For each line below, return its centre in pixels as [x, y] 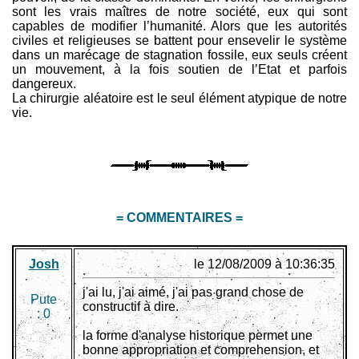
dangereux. [44, 84]
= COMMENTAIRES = [179, 218]
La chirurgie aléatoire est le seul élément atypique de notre [179, 98]
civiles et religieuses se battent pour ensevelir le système [179, 40]
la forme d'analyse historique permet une [198, 335]
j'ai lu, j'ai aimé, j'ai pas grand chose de [193, 292]
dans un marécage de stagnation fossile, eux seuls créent [179, 55]
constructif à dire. [131, 307]
